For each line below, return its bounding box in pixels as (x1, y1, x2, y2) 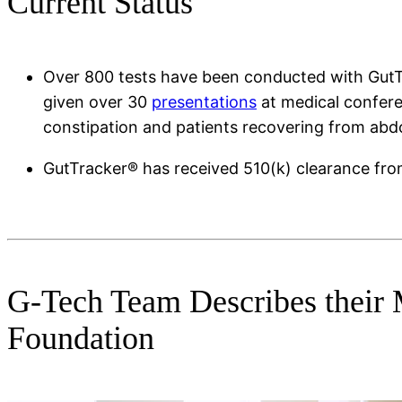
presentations (152, 92, 257, 112)
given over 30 (43, 92, 152, 112)
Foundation (7, 320, 154, 357)
